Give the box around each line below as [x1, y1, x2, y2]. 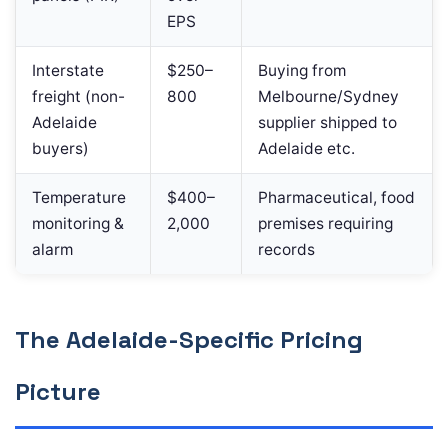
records [258, 240, 315, 260]
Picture [15, 376, 101, 408]
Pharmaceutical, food [258, 188, 415, 208]
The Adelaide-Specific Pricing [15, 324, 363, 356]
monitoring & [32, 214, 124, 234]
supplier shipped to [258, 113, 397, 133]
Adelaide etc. [258, 139, 355, 159]
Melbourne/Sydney [258, 87, 399, 107]
